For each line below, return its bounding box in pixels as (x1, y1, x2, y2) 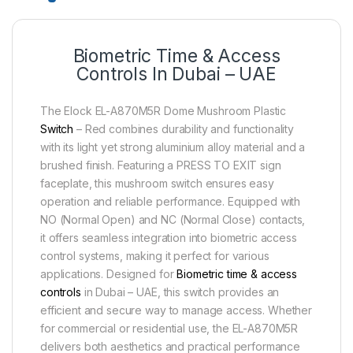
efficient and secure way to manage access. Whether (40, 303, 312, 317)
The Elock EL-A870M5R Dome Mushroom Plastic (40, 103, 287, 117)
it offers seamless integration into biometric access (40, 230, 297, 244)
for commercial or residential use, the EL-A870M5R (40, 321, 299, 335)
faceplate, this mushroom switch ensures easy (40, 176, 274, 190)
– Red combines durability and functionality (73, 121, 295, 136)
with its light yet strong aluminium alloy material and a (40, 139, 306, 154)
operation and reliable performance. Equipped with (40, 194, 301, 208)
